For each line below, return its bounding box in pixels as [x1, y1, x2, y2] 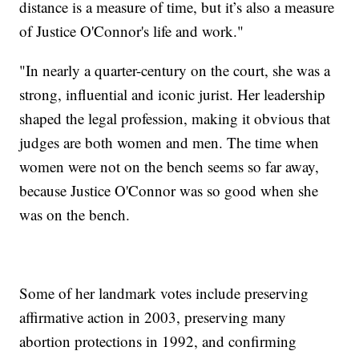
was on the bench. [19, 204, 140, 224]
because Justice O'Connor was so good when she [19, 179, 319, 200]
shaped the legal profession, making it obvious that [19, 107, 331, 128]
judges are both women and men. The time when [19, 131, 320, 152]
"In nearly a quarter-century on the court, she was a [19, 59, 331, 80]
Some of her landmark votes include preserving [19, 282, 309, 303]
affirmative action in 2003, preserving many [19, 306, 287, 327]
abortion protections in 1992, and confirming [19, 330, 297, 351]
